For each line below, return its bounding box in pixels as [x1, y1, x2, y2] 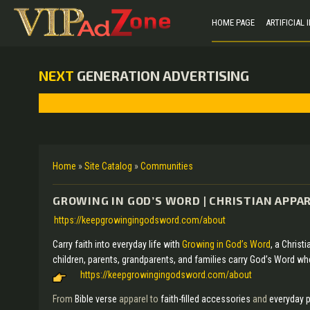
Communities [140, 161, 193, 172]
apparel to [117, 293, 161, 304]
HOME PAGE [211, 17, 255, 28]
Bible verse [75, 293, 117, 304]
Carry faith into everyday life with [53, 239, 182, 250]
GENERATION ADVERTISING [74, 67, 249, 84]
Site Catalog [84, 161, 132, 172]
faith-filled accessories [161, 293, 253, 304]
